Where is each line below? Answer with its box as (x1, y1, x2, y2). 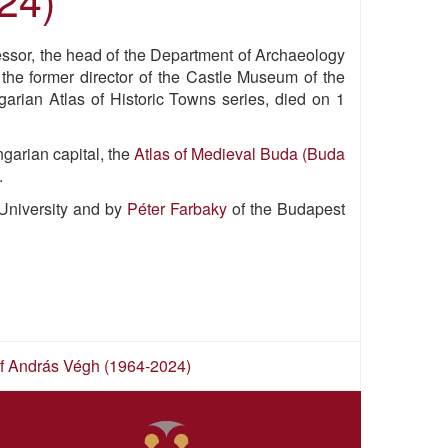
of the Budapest (227, 197, 345, 220)
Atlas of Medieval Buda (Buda (133, 142, 346, 165)
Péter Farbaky (127, 197, 227, 220)
